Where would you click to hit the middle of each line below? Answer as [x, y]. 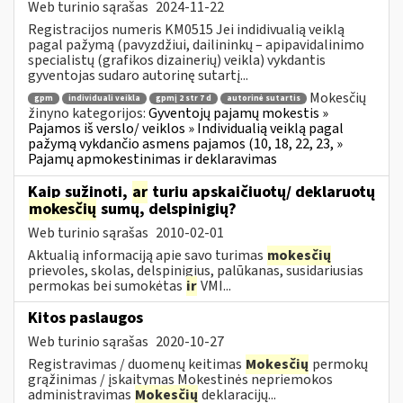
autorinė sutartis [264, 99]
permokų [339, 364]
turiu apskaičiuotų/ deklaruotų [262, 192]
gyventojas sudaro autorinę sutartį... [138, 75]
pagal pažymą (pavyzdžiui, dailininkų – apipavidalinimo [196, 45]
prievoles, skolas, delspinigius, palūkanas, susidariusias [196, 270]
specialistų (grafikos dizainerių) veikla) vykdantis [177, 60]
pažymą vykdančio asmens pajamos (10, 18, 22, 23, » [185, 144]
